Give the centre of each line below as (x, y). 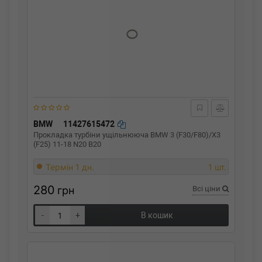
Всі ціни (207, 189)
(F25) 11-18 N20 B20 (67, 144)
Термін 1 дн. (70, 167)
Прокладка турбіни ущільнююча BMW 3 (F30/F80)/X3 (127, 135)
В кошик (157, 215)
